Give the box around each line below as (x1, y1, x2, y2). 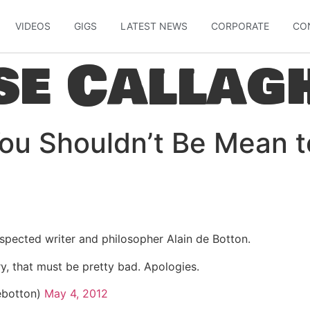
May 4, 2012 (44, 286, 108, 300)
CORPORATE (211, 20, 270, 32)
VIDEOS (15, 20, 51, 32)
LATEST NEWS (120, 20, 188, 32)
